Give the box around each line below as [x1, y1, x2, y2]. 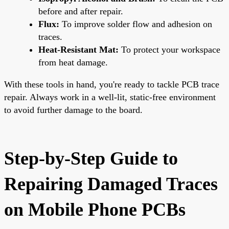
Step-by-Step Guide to [4, 148, 178, 169]
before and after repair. [38, 6, 123, 16]
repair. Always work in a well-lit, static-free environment [4, 91, 216, 102]
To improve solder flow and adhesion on [59, 18, 212, 29]
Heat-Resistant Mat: [38, 44, 119, 55]
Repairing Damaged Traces [4, 173, 218, 194]
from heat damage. [38, 57, 108, 67]
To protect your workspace [119, 44, 220, 55]
